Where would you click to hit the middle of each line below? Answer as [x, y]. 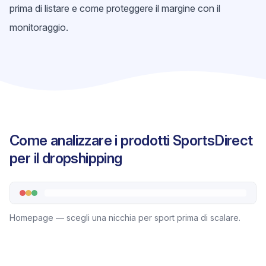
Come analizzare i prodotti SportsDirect [131, 140]
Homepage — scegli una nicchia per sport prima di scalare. [125, 218]
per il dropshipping [66, 158]
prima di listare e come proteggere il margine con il [115, 8]
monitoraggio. [39, 27]
